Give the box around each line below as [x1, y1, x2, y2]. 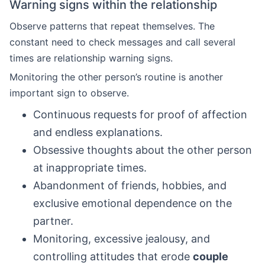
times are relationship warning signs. [9, 52, 173, 64]
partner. [33, 215, 73, 227]
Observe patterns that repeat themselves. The [9, 20, 215, 32]
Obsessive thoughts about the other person [33, 144, 252, 156]
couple [193, 250, 228, 263]
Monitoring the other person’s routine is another [9, 71, 223, 83]
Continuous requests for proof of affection [33, 108, 247, 121]
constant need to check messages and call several [9, 36, 235, 48]
